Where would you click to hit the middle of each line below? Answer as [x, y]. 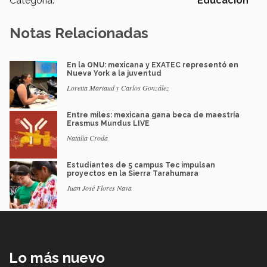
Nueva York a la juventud [114, 74]
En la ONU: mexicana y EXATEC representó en [153, 65]
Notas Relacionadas [79, 33]
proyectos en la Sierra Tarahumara [133, 174]
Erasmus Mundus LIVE [108, 124]
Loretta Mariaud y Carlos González [118, 88]
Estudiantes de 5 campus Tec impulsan [141, 165]
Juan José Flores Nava [99, 188]
